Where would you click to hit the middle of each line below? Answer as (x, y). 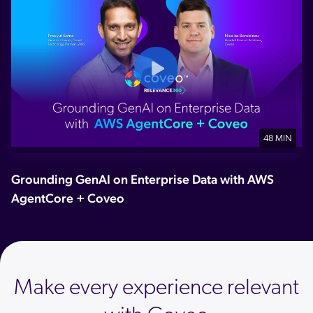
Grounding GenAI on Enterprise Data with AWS (143, 180)
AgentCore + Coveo (68, 198)
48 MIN (278, 139)
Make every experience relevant (156, 289)
